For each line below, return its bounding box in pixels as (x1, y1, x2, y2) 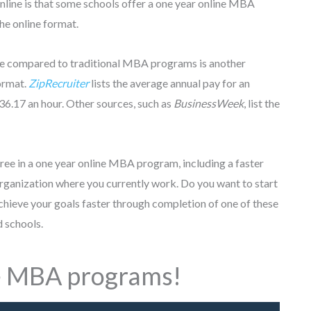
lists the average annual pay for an (89, 76, 250, 90)
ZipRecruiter (28, 76, 89, 90)
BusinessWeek (174, 96, 244, 110)
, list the (244, 96, 280, 110)
